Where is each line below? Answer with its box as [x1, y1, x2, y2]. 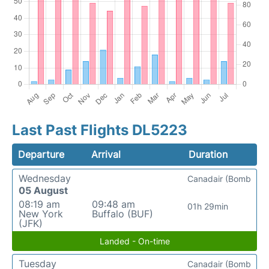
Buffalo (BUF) [91, 208, 153, 220]
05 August [19, 184, 68, 196]
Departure [18, 148, 64, 160]
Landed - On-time [99, 236, 170, 246]
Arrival [91, 148, 121, 160]
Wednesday [19, 172, 71, 184]
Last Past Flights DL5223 [12, 121, 187, 139]
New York [19, 208, 63, 220]
